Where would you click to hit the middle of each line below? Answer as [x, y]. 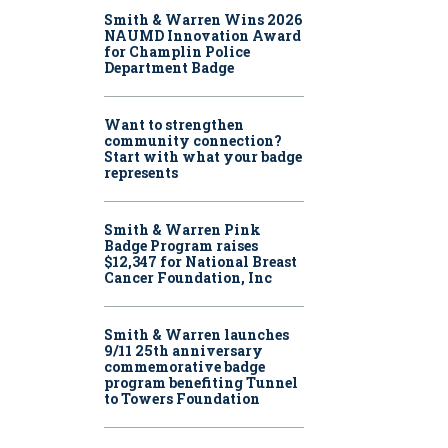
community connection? [193, 141]
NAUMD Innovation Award [202, 36]
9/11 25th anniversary [183, 351]
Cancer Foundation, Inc [188, 278]
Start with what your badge [203, 157]
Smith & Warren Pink [182, 230]
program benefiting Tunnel [201, 383]
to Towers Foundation [182, 399]
